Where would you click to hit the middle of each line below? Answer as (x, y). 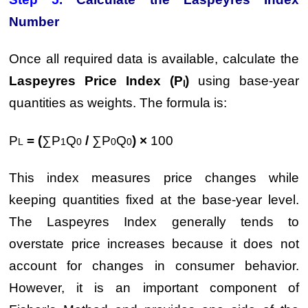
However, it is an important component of (154, 288)
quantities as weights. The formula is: (118, 103)
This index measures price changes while (154, 178)
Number (34, 21)
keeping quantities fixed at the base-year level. (154, 200)
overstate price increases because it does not (154, 244)
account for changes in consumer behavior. (154, 266)
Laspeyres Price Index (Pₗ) (99, 81)
